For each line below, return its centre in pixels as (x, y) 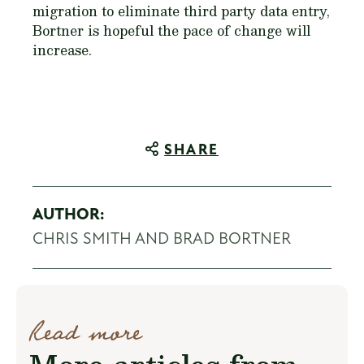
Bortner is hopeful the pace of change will (171, 31)
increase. (62, 50)
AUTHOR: (68, 216)
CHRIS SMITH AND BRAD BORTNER (162, 240)
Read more (85, 333)
